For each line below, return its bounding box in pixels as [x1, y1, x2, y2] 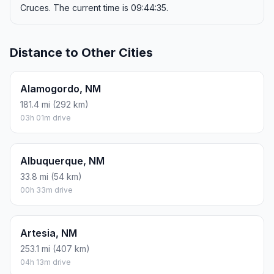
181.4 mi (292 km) [20, 98, 89, 109]
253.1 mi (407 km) [20, 243, 90, 254]
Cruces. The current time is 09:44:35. [20, 2, 168, 13]
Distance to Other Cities [10, 45, 153, 60]
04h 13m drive [20, 257, 71, 267]
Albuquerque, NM [20, 154, 105, 167]
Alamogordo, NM [20, 82, 101, 95]
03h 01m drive [20, 113, 71, 122]
